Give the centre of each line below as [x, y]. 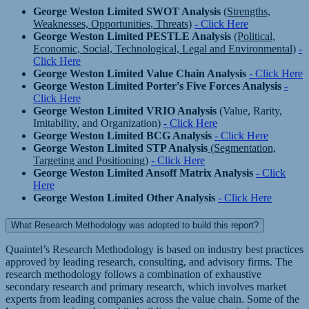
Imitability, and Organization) [98, 123]
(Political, [255, 36]
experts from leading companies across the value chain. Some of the [152, 299]
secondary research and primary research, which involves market [146, 287]
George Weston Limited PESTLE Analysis [132, 36]
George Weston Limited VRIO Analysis [125, 110]
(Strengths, [247, 11]
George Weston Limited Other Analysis [124, 197]
